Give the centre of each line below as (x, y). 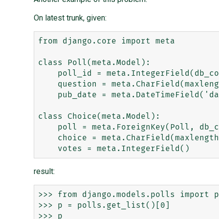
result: (44, 172)
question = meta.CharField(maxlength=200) (48, 84)
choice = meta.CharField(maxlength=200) (48, 138)
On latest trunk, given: (70, 18)
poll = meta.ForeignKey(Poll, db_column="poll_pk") (48, 127)
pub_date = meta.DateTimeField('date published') (48, 95)
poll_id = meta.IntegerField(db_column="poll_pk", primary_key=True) (48, 74)
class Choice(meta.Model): (99, 117)
